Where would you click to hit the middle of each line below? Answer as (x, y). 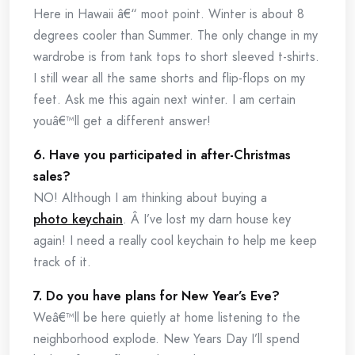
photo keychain (78, 219)
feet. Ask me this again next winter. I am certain (164, 99)
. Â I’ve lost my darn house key (207, 219)
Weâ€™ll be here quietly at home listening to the (167, 317)
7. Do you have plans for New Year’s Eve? (157, 296)
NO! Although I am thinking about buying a (150, 198)
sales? (52, 176)
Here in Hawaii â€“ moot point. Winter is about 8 (169, 14)
